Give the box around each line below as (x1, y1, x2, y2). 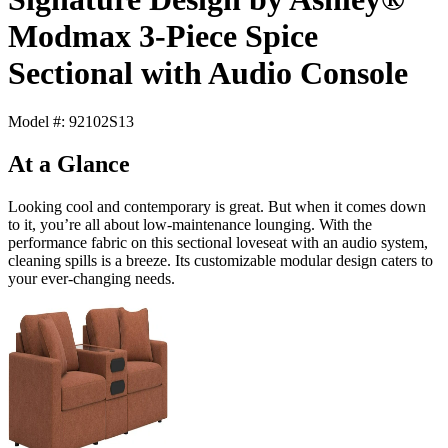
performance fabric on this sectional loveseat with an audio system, (8, 234, 428, 252)
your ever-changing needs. (8, 270, 175, 288)
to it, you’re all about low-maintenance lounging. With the (8, 216, 372, 234)
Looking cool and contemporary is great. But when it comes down (8, 198, 426, 216)
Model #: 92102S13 (8, 113, 134, 131)
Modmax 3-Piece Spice (8, 18, 318, 55)
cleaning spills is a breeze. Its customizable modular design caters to (8, 252, 433, 270)
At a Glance (8, 151, 130, 178)
